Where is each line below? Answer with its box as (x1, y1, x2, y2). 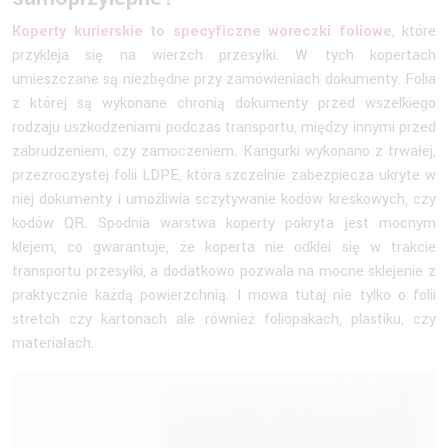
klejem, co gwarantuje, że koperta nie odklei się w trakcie (12, 236, 436, 258)
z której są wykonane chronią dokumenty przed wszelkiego (12, 92, 436, 114)
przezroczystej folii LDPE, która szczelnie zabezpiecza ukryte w (12, 164, 436, 186)
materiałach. (12, 332, 94, 354)
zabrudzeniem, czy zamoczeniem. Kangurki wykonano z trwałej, (12, 140, 436, 162)
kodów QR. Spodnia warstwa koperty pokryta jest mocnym (12, 212, 436, 234)
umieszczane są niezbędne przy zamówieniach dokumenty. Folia (12, 68, 436, 90)
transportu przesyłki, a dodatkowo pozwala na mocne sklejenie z (12, 260, 436, 282)
